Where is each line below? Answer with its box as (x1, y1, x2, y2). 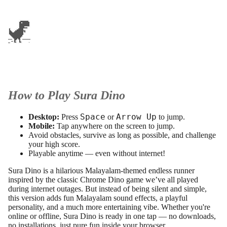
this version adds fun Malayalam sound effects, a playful (8, 194, 187, 203)
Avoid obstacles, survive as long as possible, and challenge (28, 131, 216, 140)
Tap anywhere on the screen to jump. (55, 122, 175, 131)
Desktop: (28, 112, 59, 122)
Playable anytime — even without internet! (28, 149, 165, 158)
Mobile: (28, 122, 55, 131)
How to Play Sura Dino (8, 89, 125, 102)
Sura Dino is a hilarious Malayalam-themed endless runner (8, 166, 195, 175)
